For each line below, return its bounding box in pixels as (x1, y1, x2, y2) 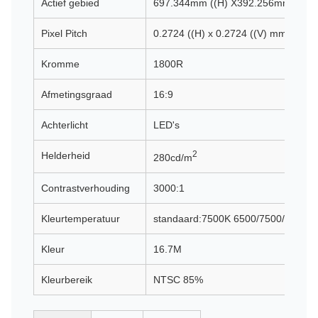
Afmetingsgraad (41, 89, 112, 100)
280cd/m (153, 151, 192, 163)
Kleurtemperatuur (41, 213, 120, 224)
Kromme (41, 58, 79, 70)
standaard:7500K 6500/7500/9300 (153, 213, 307, 224)
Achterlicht (41, 119, 88, 131)
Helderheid (41, 150, 90, 161)
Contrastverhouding (41, 182, 130, 194)
